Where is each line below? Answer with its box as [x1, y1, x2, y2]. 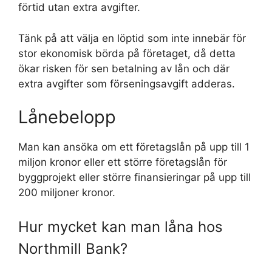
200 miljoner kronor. [18, 186, 115, 199]
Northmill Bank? [18, 239, 127, 257]
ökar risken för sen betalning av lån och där [18, 62, 229, 75]
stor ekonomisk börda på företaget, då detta [18, 47, 236, 59]
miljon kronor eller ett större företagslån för [18, 156, 227, 168]
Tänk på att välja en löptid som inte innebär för [18, 32, 246, 44]
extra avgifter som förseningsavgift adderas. [18, 77, 235, 90]
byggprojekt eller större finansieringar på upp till [18, 171, 251, 183]
